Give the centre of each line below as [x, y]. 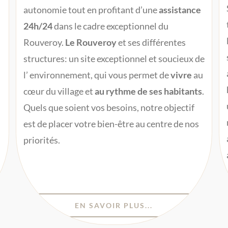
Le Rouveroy [91, 42]
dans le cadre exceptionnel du [110, 26]
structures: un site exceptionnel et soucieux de [114, 58]
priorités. [41, 140]
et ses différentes [151, 42]
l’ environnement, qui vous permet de [97, 75]
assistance [180, 9]
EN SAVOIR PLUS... [114, 206]
